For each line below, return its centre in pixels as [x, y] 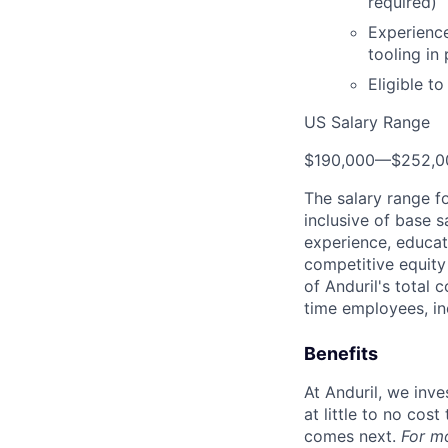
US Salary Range [367, 122]
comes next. [352, 436]
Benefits [341, 353]
